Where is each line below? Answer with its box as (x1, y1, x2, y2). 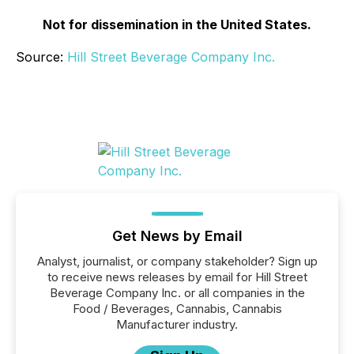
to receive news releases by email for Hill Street (47, 269, 307, 284)
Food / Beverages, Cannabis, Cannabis (72, 301, 282, 316)
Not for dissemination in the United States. (43, 17, 311, 32)
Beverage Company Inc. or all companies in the (49, 285, 305, 300)
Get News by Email (111, 228, 243, 244)
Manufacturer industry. (116, 317, 238, 332)
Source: (16, 49, 67, 65)
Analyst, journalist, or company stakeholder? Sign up (36, 254, 318, 269)
